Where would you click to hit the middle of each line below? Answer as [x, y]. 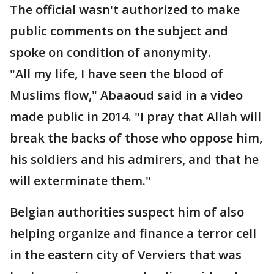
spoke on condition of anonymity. [110, 52]
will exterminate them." [80, 181]
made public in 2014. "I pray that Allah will [135, 117]
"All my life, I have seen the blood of [117, 74]
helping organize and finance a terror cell [133, 233]
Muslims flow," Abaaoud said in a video [126, 95]
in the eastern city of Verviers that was [126, 255]
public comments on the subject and [119, 31]
